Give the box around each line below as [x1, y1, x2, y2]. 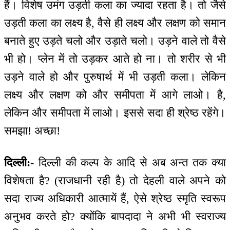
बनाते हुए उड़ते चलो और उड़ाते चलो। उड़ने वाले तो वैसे [4, 34, 226, 47]
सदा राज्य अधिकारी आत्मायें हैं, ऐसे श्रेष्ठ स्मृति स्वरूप [4, 192, 226, 205]
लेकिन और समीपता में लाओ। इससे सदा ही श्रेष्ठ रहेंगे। [4, 106, 226, 119]
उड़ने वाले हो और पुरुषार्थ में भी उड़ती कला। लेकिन [4, 70, 226, 83]
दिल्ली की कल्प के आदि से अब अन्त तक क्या [34, 156, 226, 169]
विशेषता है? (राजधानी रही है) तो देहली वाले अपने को [4, 174, 226, 187]
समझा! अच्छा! [4, 124, 60, 137]
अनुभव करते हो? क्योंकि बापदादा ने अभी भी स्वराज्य [4, 210, 226, 223]
